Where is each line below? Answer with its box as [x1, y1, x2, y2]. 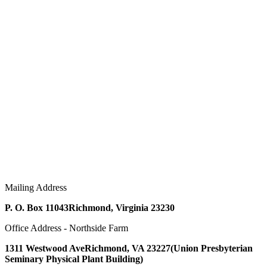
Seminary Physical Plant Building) [5, 253, 143, 264]
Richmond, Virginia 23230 [69, 202, 175, 213]
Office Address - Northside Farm [5, 222, 128, 233]
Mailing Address [5, 182, 67, 193]
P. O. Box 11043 [5, 202, 69, 213]
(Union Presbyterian [170, 243, 253, 253]
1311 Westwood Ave [5, 243, 85, 253]
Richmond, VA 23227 [85, 243, 170, 253]
